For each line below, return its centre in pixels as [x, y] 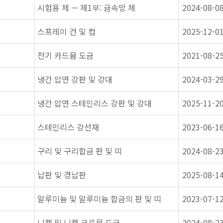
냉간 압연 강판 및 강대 [75, 79]
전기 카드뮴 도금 [65, 55]
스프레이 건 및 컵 [66, 31]
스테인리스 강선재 [68, 127]
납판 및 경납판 [62, 175]
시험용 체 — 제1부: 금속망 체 [86, 7]
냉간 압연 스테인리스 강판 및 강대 [95, 103]
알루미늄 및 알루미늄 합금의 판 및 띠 [99, 199]
